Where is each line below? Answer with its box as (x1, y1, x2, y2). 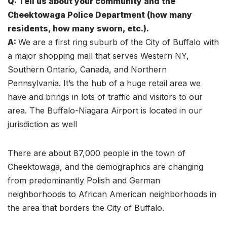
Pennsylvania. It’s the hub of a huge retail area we (8, 78, 201, 88)
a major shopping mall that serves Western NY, (8, 51, 189, 61)
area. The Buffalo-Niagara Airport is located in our (8, 105, 202, 116)
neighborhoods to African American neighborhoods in (8, 189, 216, 199)
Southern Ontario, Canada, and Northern (8, 64, 167, 74)
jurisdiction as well (8, 119, 77, 129)
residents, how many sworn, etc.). (8, 23, 149, 33)
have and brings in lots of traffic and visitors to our (8, 92, 203, 102)
